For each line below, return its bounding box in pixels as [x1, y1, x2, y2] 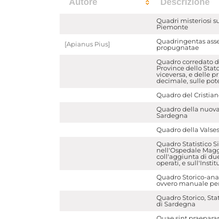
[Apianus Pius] [65, 41, 110, 48]
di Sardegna [156, 200, 196, 208]
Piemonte [156, 23, 188, 31]
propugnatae [156, 44, 199, 52]
